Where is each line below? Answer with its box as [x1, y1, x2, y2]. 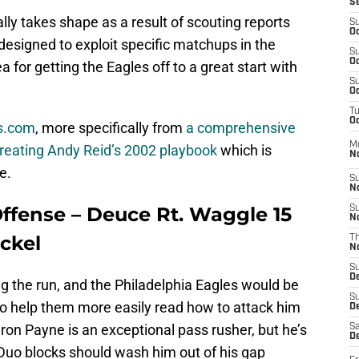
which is [217, 142, 272, 159]
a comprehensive [186, 119, 296, 137]
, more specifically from [35, 119, 186, 137]
